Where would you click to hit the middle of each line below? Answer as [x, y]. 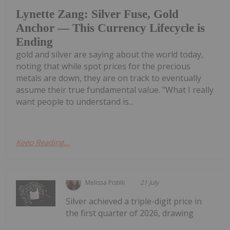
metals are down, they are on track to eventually [109, 78]
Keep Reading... [43, 142]
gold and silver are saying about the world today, [110, 54]
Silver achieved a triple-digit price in [134, 201]
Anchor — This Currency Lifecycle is [110, 28]
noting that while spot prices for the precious [103, 66]
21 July [150, 182]
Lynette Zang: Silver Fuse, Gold [97, 14]
